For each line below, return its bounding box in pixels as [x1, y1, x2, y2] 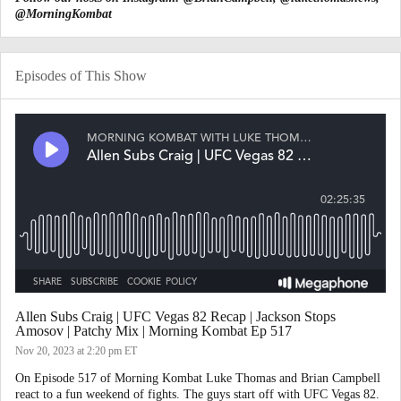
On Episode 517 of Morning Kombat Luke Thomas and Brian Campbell [15, 371, 380, 385]
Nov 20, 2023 [15, 345, 77, 357]
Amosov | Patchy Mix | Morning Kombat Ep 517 [15, 323, 292, 338]
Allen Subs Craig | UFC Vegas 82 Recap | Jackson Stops [15, 309, 336, 324]
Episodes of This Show [15, 68, 147, 83]
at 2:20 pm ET [77, 345, 137, 357]
